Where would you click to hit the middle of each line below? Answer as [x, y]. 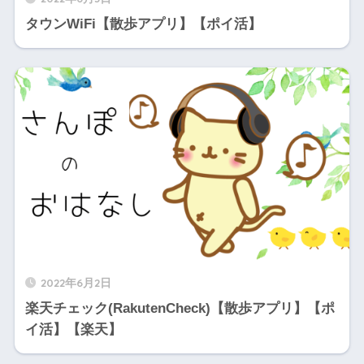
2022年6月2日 [76, 282]
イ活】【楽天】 [73, 329]
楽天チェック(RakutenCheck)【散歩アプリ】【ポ [180, 308]
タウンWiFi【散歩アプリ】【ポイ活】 [143, 24]
